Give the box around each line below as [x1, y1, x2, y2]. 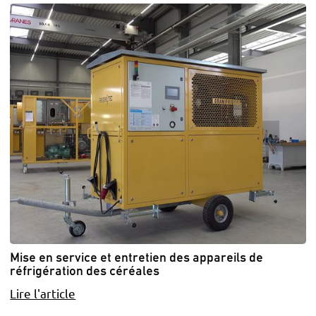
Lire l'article [10, 285, 76, 300]
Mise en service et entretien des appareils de [10, 250, 264, 265]
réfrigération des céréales [10, 263, 160, 279]
